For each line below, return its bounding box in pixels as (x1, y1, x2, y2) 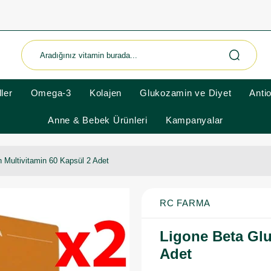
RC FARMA (160, 198, 211, 208)
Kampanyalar (165, 115, 223, 125)
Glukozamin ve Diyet (140, 88, 232, 98)
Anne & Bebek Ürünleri (48, 115, 148, 125)
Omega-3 (30, 88, 71, 98)
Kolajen (89, 88, 122, 98)
